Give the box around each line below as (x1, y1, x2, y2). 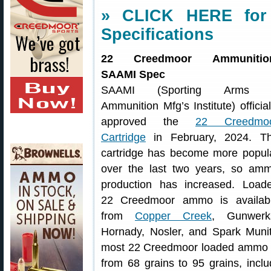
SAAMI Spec (101, 68, 165, 80)
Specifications (101, 25, 214, 44)
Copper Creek (135, 210, 212, 222)
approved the (101, 116, 195, 128)
